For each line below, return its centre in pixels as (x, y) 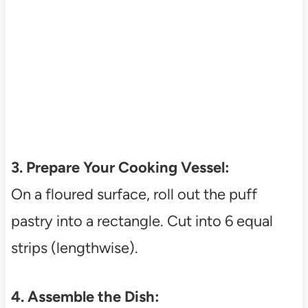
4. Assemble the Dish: (85, 297)
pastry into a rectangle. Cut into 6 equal (142, 221)
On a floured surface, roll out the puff (134, 195)
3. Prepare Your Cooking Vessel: (120, 168)
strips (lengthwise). (74, 248)
